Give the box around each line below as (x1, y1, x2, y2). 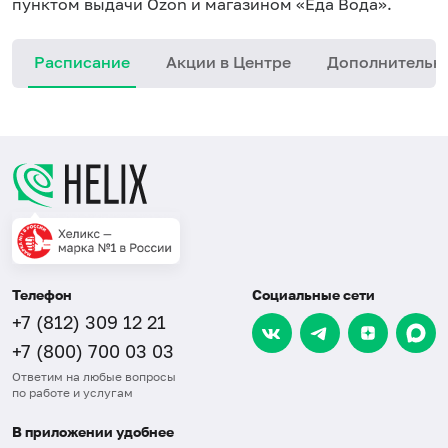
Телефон (12, 286, 72, 303)
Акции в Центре (166, 52, 291, 72)
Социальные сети (252, 286, 375, 303)
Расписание (34, 52, 130, 72)
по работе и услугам (12, 385, 133, 400)
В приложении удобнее (12, 423, 174, 440)
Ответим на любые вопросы (12, 369, 176, 384)
